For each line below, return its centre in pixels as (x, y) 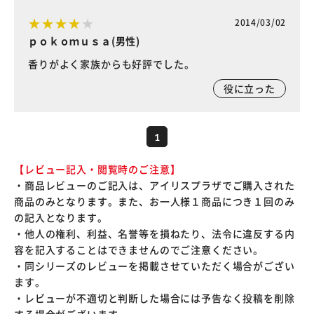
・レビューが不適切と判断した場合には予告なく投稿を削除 (155, 298)
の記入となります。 (61, 217)
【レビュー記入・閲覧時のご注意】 (97, 169)
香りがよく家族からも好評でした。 (111, 64)
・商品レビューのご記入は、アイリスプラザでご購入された (155, 185)
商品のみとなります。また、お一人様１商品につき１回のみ (155, 201)
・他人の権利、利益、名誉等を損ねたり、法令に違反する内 (155, 233)
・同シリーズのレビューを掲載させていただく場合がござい (155, 266)
